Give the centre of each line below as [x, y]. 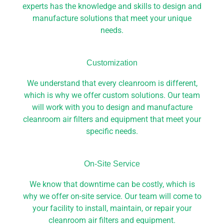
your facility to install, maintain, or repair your [112, 208]
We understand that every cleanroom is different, [112, 83]
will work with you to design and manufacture [112, 107]
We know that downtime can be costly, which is [112, 184]
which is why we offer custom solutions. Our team [112, 95]
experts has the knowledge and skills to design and [112, 6]
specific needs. [112, 131]
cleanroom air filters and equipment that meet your [112, 119]
